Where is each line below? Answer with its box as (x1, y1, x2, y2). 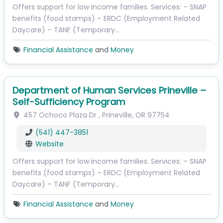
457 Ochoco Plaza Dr (23, 110, 97, 120)
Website (35, 139, 64, 149)
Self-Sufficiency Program (12, 96, 125, 109)
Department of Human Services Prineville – (12, 84, 206, 97)
